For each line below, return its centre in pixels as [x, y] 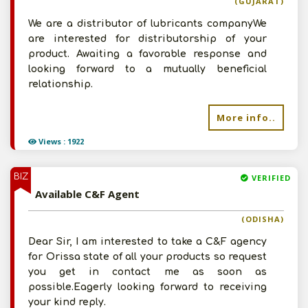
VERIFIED [270, 178]
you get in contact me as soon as [147, 272]
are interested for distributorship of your [147, 39]
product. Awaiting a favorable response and [147, 54]
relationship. [60, 84]
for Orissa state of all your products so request [147, 257]
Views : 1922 [60, 141]
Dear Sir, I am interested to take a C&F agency [147, 242]
